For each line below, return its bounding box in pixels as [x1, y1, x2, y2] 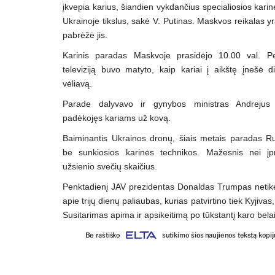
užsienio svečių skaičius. [63, 161, 157, 171]
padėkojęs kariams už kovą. [63, 113, 171, 123]
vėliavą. [63, 79, 92, 88]
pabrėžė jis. [63, 30, 107, 40]
